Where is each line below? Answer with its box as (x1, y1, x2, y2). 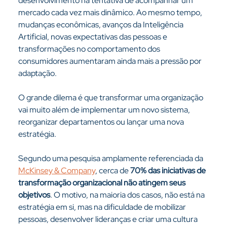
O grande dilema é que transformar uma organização (18, 92, 205, 103)
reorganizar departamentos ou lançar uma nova (18, 117, 185, 127)
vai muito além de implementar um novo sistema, (18, 104, 192, 115)
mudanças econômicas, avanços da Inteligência (18, 19, 185, 30)
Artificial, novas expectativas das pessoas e (18, 31, 169, 42)
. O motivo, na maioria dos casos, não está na (50, 190, 206, 200)
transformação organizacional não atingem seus (18, 177, 187, 188)
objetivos (18, 190, 50, 200)
